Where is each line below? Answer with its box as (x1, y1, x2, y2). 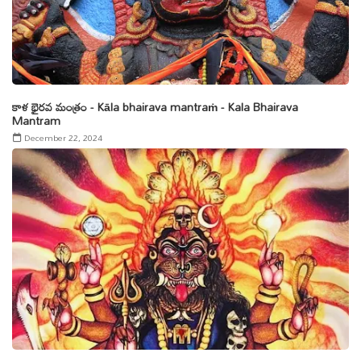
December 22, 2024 (24, 129, 102, 147)
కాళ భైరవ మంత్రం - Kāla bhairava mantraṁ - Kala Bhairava (12, 96, 298, 118)
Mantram (12, 110, 60, 131)
